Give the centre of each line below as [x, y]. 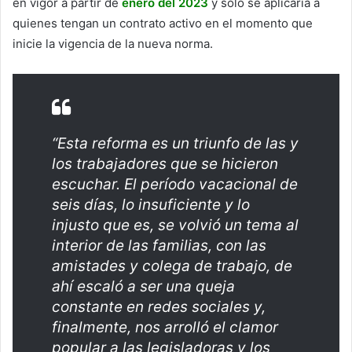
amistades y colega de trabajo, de [172, 266]
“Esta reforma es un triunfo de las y [175, 144]
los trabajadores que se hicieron [165, 164]
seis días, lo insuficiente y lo [151, 205]
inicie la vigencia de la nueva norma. [113, 44]
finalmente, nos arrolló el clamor [165, 328]
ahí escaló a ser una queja [143, 287]
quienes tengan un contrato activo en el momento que [163, 24]
